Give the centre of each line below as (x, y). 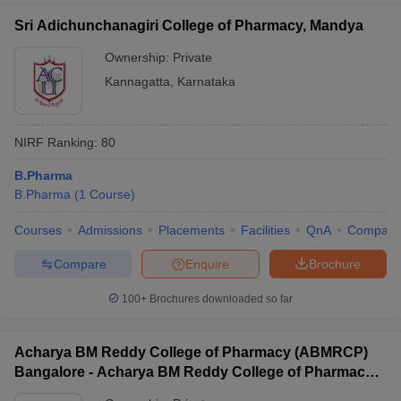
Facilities (265, 230)
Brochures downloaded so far (220, 299)
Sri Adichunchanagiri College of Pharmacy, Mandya (189, 26)
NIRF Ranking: (56, 142)
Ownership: (139, 57)
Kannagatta (137, 81)
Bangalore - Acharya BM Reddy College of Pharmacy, (195, 372)
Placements (192, 230)
